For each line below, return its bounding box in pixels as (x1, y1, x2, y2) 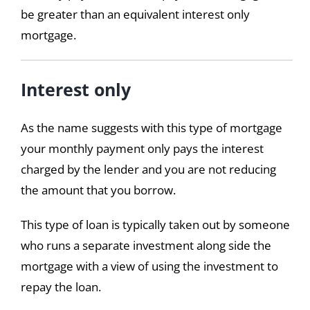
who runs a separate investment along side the (20, 237, 271, 254)
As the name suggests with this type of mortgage (20, 120, 282, 136)
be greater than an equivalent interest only (20, 6, 250, 23)
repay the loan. (20, 279, 101, 295)
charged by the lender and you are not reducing (20, 161, 276, 178)
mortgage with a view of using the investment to (20, 258, 278, 275)
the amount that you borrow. (20, 182, 176, 199)
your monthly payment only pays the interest (20, 140, 264, 157)
